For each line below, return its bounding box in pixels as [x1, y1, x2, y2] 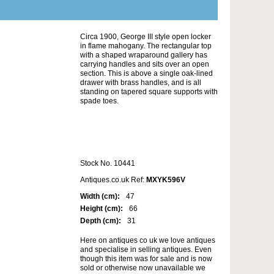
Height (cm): [80, 204, 123, 213]
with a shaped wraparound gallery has [80, 51, 207, 60]
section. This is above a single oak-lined [80, 69, 213, 78]
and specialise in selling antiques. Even [80, 245, 212, 254]
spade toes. [80, 97, 119, 106]
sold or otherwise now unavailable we [80, 264, 206, 273]
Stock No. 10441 [80, 159, 135, 168]
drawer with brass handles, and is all [80, 78, 201, 87]
